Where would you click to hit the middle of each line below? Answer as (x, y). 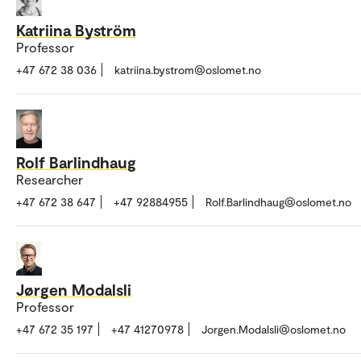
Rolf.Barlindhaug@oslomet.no (278, 201)
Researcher (50, 179)
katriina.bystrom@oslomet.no (188, 69)
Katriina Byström (76, 29)
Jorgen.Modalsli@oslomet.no (274, 330)
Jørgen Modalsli (74, 290)
